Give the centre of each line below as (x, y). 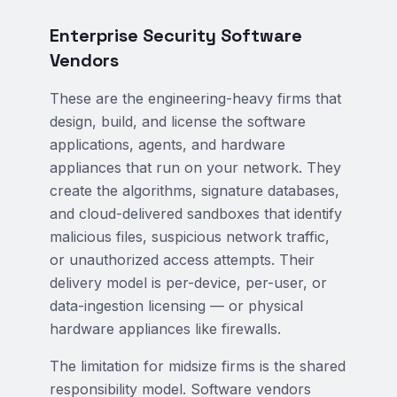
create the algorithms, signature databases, (195, 191)
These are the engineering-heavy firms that (195, 98)
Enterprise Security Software (176, 35)
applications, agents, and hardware (167, 144)
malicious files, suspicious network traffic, (190, 237)
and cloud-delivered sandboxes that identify (196, 214)
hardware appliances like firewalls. (165, 329)
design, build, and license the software (178, 121)
